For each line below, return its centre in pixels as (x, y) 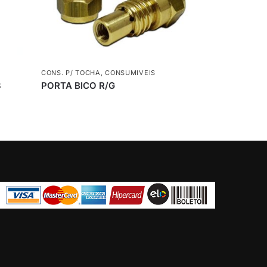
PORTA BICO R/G (78, 85)
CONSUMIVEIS (130, 72)
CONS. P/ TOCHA (71, 72)
